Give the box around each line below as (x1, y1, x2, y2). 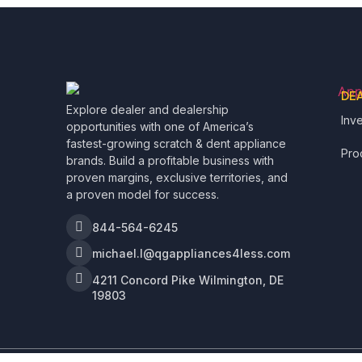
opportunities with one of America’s (66, 119, 254, 133)
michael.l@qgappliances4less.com (92, 246, 290, 260)
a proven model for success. (66, 187, 219, 201)
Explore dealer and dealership (66, 102, 229, 116)
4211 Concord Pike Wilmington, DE (92, 272, 284, 287)
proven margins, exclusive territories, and (66, 170, 288, 184)
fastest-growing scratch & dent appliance (66, 136, 286, 150)
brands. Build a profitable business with (66, 153, 274, 167)
